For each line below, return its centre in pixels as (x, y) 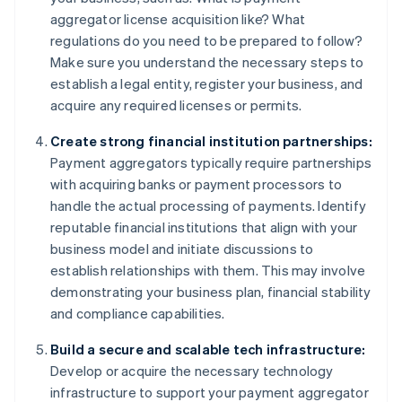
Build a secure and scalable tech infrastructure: (208, 350)
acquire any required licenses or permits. (176, 105)
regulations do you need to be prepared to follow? (206, 41)
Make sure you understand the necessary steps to (207, 62)
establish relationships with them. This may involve (208, 271)
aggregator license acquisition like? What (178, 19)
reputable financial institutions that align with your (204, 227)
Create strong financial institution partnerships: (211, 141)
